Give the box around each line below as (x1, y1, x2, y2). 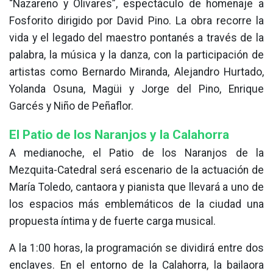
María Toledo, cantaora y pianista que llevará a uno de (9, 181, 264, 194)
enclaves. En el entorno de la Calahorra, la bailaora (9, 259, 264, 272)
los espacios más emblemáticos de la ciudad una (9, 198, 264, 211)
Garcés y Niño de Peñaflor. (9, 100, 133, 113)
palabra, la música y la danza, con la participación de (9, 49, 264, 62)
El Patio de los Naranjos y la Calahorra (9, 127, 229, 143)
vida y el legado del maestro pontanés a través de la (9, 32, 264, 44)
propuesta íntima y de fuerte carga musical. (9, 215, 216, 228)
